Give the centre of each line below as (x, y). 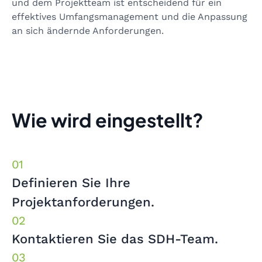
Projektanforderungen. (83, 202)
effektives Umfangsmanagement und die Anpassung (130, 16)
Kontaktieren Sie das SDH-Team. (115, 239)
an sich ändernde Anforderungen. (88, 30)
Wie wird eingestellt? (108, 120)
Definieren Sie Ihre (71, 182)
